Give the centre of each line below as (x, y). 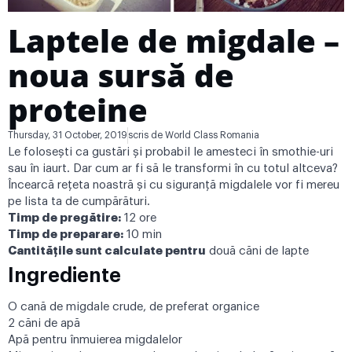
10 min (143, 234)
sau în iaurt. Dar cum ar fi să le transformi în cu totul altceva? (173, 168)
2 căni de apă (44, 323)
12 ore (139, 218)
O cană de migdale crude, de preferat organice (134, 306)
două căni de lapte (257, 251)
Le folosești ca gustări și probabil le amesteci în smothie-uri (170, 152)
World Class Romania (211, 135)
